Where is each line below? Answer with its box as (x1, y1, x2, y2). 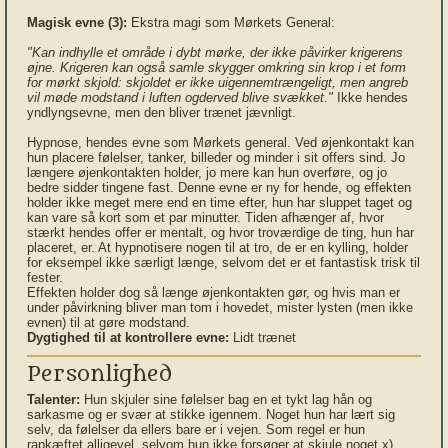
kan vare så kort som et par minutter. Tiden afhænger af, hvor (27, 210, 384, 225)
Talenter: (27, 392, 80, 407)
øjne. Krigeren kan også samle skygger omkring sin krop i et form (27, 60, 406, 75)
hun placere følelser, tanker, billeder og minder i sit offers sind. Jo (27, 150, 405, 165)
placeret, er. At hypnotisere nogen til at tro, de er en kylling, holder (27, 240, 408, 255)
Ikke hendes (333, 90, 408, 105)
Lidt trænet (229, 330, 296, 345)
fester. (27, 270, 63, 285)
